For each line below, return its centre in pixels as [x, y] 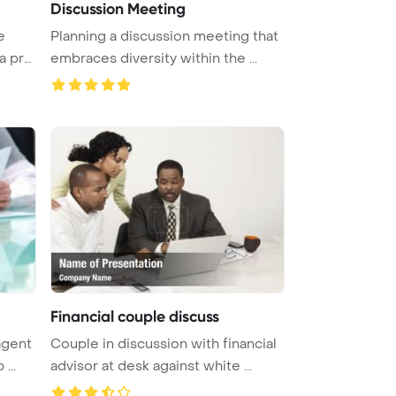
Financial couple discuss [135, 316]
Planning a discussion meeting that [164, 36]
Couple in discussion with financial [164, 343]
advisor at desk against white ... [151, 366]
